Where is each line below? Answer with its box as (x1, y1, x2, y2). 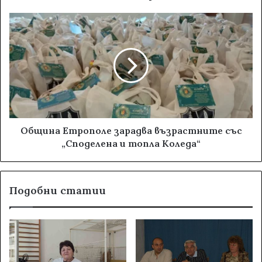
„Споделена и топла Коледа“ (61, 137, 201, 150)
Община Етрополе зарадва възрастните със (20, 125, 242, 137)
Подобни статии (9, 184, 106, 198)
